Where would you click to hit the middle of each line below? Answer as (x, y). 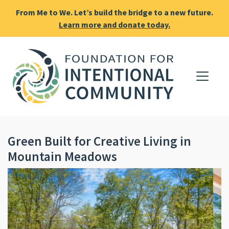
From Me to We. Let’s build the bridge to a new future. (114, 12)
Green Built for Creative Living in (99, 141)
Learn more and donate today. (114, 25)
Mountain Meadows (62, 156)
